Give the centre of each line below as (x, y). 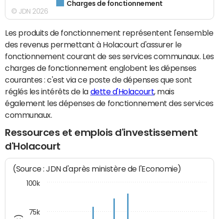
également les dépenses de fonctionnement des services (109, 103)
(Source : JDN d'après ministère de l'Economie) (97, 169)
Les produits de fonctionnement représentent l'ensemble (109, 33)
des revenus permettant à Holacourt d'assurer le (93, 45)
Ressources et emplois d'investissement (101, 133)
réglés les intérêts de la (48, 92)
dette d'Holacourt (122, 92)
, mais (164, 92)
